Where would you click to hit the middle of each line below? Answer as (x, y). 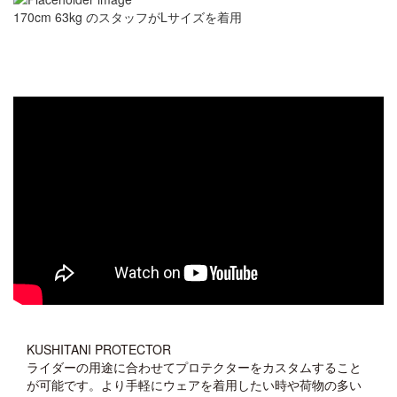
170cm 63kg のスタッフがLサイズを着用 (128, 16)
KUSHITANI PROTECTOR (99, 349)
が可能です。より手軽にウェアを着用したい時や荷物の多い (194, 384)
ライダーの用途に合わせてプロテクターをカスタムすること (194, 366)
